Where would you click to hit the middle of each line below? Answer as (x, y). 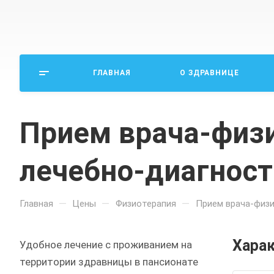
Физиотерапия (146, 204)
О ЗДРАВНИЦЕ (209, 73)
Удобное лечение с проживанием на (106, 245)
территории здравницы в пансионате (109, 262)
